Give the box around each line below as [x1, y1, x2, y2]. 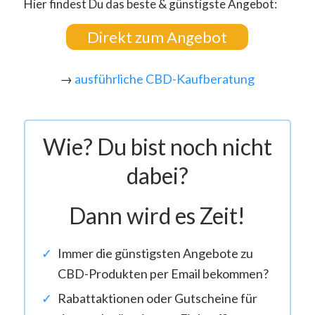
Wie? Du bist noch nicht [42, 132, 272, 160]
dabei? [126, 161, 188, 189]
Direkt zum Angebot [87, 27, 228, 46]
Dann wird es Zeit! [69, 201, 246, 229]
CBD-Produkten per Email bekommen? [57, 265, 269, 281]
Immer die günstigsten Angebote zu [57, 245, 253, 261]
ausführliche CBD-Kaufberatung [75, 71, 255, 87]
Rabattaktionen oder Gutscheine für [57, 290, 257, 306]
